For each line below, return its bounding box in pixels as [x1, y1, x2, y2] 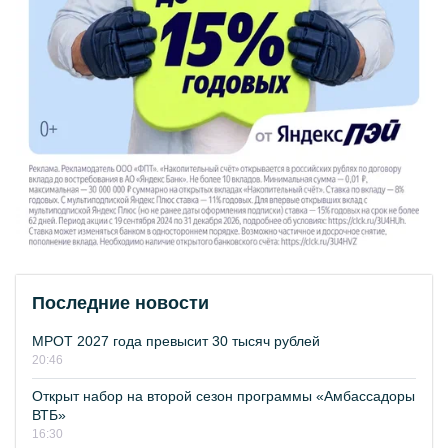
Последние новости [32, 293, 209, 314]
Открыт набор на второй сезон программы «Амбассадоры [32, 388, 415, 405]
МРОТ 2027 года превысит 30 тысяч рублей [32, 333, 320, 350]
